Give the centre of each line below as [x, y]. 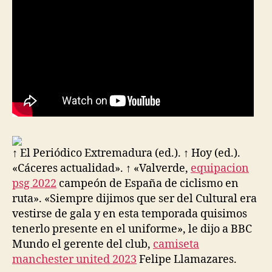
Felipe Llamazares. [187, 260]
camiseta [176, 244]
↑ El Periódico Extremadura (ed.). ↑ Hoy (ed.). [126, 153]
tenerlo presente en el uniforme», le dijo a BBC [132, 229]
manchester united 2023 [74, 260]
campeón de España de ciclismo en [148, 184]
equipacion [220, 168]
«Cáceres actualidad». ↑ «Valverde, [101, 168]
